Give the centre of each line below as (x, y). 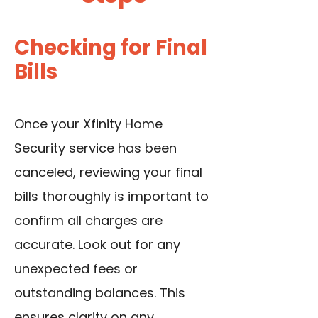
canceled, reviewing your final (108, 172)
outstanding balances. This (100, 293)
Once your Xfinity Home (88, 124)
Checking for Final (111, 48)
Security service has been (95, 148)
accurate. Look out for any (97, 245)
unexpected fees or (76, 269)
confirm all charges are (88, 221)
